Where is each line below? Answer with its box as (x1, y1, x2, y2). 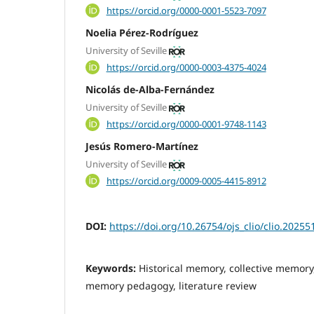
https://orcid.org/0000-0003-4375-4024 (106, 60, 266, 74)
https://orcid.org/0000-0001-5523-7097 (106, 4, 266, 17)
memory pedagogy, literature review (86, 278, 257, 292)
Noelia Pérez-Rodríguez (86, 25, 198, 39)
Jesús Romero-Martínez (86, 139, 198, 153)
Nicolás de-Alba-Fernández (86, 82, 214, 96)
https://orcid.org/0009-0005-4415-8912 (106, 174, 266, 187)
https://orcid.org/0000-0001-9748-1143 (106, 117, 266, 130)
